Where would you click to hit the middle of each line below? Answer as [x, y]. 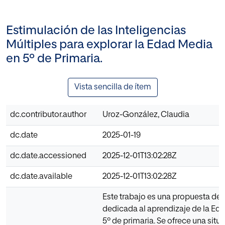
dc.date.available [41, 177]
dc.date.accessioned [48, 156]
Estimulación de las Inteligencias [96, 30]
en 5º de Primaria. [54, 59]
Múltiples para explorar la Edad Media [109, 44]
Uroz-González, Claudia [146, 115]
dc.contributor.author [48, 115]
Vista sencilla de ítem [113, 87]
